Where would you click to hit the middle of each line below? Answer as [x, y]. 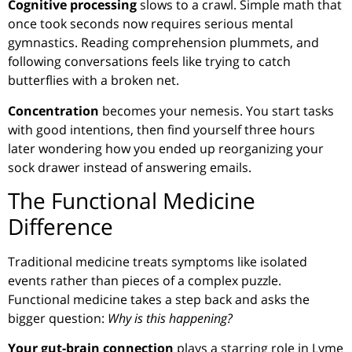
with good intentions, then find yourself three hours [161, 129]
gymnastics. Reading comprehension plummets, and [163, 43]
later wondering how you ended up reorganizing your [166, 148]
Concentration [53, 110]
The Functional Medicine [132, 200]
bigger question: [58, 318]
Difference [60, 226]
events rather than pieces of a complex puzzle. [145, 280]
